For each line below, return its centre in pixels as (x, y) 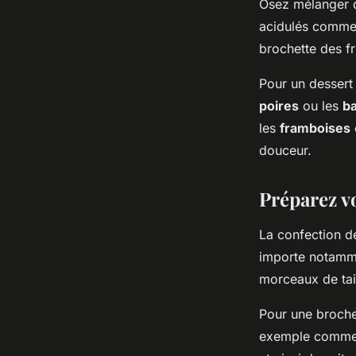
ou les (321, 106)
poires (279, 106)
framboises (315, 128)
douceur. (285, 151)
